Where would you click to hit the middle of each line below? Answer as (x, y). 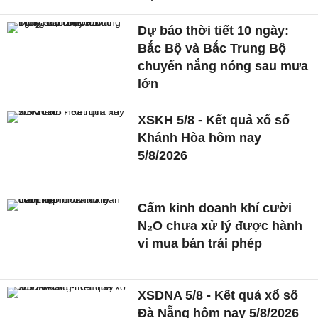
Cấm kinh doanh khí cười (215, 208)
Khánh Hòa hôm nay (200, 137)
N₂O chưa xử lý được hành (220, 225)
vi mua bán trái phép (200, 243)
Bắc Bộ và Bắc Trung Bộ (212, 48)
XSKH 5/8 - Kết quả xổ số (214, 120)
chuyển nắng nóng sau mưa (223, 66)
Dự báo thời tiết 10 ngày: (214, 30)
